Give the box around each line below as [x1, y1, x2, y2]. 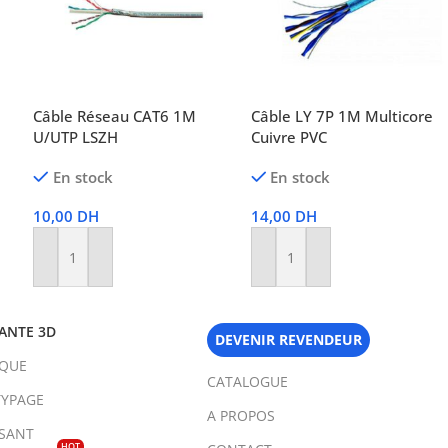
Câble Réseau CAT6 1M [33, 106, 197, 127]
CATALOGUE [207, 372, 289, 392]
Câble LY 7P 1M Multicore [250, 106, 433, 127]
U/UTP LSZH [33, 127, 119, 148]
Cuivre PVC [250, 127, 327, 148]
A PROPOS [207, 406, 276, 426]
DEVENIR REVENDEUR [215, 330, 363, 350]
